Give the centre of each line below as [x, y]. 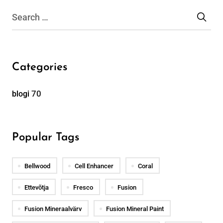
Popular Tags [46, 137]
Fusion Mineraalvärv [53, 209]
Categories [40, 67]
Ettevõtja [37, 187]
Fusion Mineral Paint [135, 209]
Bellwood [37, 166]
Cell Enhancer [94, 166]
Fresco [83, 187]
